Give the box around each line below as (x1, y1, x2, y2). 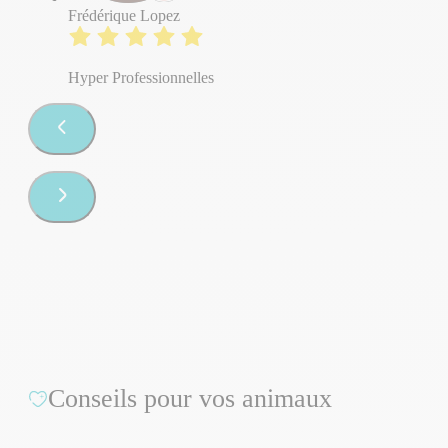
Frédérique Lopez (68, 6, 180, 24)
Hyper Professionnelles (68, 68, 214, 86)
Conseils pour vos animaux (48, 384, 332, 414)
